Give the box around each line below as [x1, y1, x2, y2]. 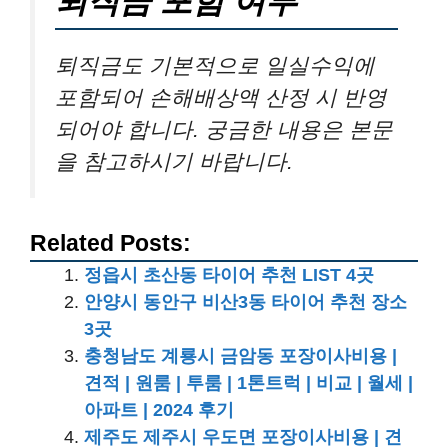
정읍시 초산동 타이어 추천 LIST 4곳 [84, 265, 374, 285]
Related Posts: [30, 231, 191, 256]
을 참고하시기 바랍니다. [55, 148, 293, 174]
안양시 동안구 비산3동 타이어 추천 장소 [84, 292, 407, 312]
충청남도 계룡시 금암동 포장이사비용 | [84, 346, 397, 366]
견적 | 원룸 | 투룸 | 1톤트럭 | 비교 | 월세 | [84, 373, 413, 393]
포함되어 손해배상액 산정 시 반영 [55, 84, 387, 110]
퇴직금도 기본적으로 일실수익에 [55, 52, 375, 78]
